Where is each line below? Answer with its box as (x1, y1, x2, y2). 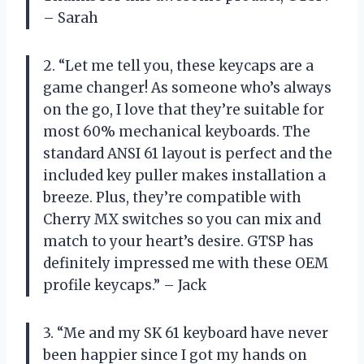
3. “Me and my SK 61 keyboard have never (43, 323, 328, 342)
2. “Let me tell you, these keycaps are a (43, 56, 314, 75)
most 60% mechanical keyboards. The (43, 122, 310, 141)
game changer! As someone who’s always (43, 78, 331, 97)
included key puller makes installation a (43, 166, 326, 184)
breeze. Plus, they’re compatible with (43, 188, 301, 206)
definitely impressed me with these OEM (43, 253, 328, 272)
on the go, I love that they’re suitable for (43, 100, 324, 119)
